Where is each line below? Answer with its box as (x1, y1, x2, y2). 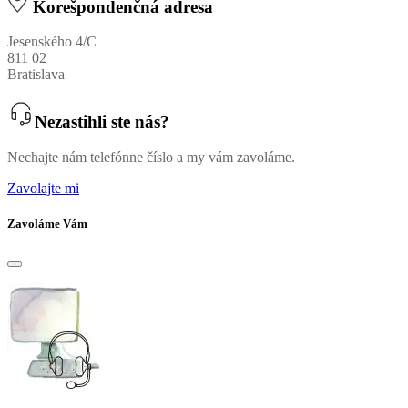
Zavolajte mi (7, 179, 79, 196)
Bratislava (7, 66, 65, 83)
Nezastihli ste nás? (35, 112, 169, 132)
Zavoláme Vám (7, 216, 87, 230)
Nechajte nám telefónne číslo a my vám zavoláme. (7, 148, 295, 165)
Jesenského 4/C (7, 34, 97, 50)
